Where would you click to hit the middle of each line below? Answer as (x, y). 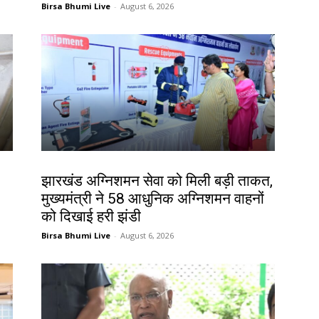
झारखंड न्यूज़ (62, 166)
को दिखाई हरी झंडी (91, 217)
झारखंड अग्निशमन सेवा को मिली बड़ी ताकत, (157, 181)
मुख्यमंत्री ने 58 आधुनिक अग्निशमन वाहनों (153, 199)
